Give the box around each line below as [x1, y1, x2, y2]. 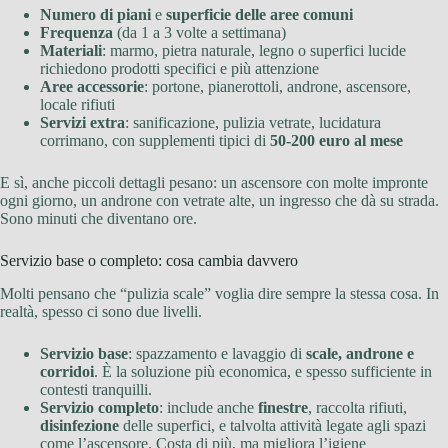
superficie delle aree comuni [166, 6, 353, 24]
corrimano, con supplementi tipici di [40, 132, 270, 150]
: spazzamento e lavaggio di [128, 345, 306, 363]
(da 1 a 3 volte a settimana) [113, 24, 286, 42]
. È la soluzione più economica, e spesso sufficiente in [94, 363, 432, 381]
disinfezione [40, 417, 119, 435]
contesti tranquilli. [40, 381, 152, 399]
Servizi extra [40, 114, 125, 132]
